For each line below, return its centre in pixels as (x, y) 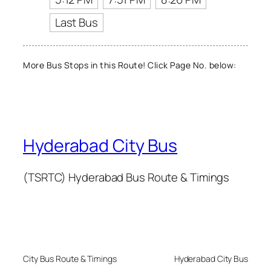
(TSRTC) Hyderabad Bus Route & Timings (126, 177)
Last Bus (76, 23)
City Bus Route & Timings (70, 259)
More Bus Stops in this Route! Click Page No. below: (130, 65)
